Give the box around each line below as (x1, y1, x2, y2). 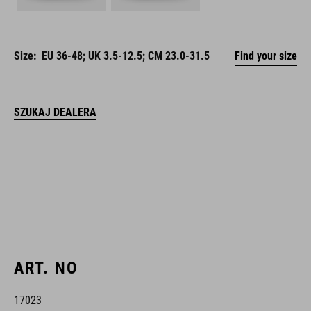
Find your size (235, 49, 297, 63)
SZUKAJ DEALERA (14, 106, 96, 119)
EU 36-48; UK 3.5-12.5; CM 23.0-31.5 (42, 49, 210, 63)
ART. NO (14, 258, 78, 278)
